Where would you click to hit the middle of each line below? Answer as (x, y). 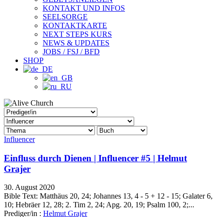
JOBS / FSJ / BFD (71, 52)
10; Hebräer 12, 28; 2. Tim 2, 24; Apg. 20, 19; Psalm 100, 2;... (99, 205)
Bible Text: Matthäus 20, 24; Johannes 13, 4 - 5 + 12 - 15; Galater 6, (108, 196)
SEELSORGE (65, 17)
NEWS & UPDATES (76, 43)
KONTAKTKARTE (75, 25)
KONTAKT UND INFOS (84, 8)
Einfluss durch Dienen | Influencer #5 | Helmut (95, 158)
